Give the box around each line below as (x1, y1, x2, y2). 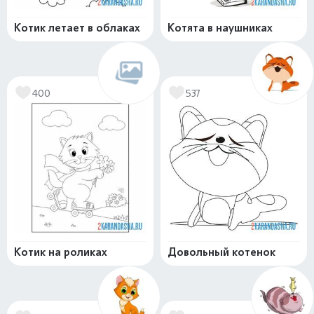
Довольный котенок (168, 245, 275, 259)
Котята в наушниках (168, 21, 273, 35)
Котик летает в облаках (14, 21, 140, 35)
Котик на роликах (14, 245, 107, 259)
